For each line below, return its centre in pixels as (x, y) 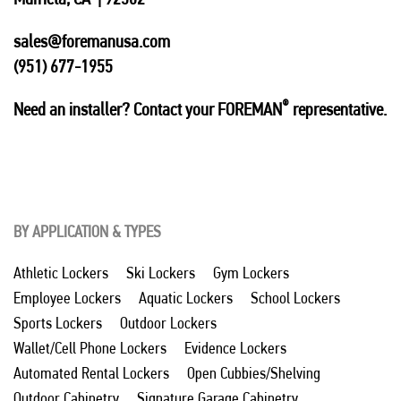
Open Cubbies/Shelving (254, 373)
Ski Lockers (161, 273)
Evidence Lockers (235, 348)
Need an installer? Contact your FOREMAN (148, 110)
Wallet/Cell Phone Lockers (90, 348)
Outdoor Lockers (168, 323)
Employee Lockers (67, 298)
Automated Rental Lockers (91, 373)
